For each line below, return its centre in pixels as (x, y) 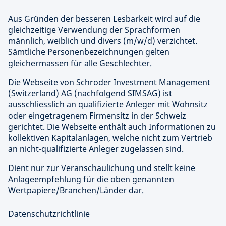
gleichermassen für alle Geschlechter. (80, 63)
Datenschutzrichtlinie (49, 214)
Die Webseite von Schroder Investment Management (109, 82)
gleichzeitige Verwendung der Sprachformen (94, 30)
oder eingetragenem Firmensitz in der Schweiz (97, 116)
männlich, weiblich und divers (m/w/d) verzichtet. (103, 41)
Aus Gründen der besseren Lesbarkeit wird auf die (104, 19)
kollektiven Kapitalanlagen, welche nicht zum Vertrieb (110, 138)
